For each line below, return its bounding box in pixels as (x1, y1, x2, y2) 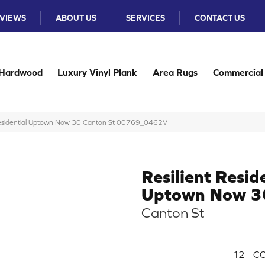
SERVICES (126, 13, 166, 22)
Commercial (212, 67, 263, 77)
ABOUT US (56, 13, 97, 22)
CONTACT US (195, 13, 245, 22)
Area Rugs (153, 67, 198, 77)
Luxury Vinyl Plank (57, 67, 138, 77)
